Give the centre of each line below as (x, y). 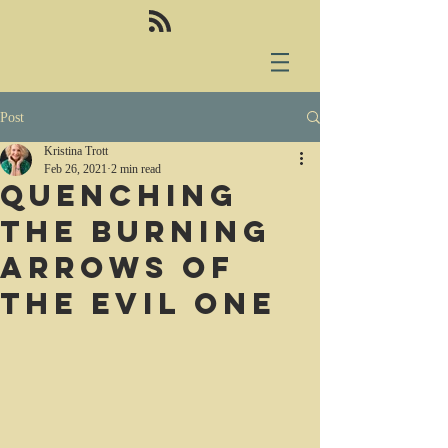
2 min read (136, 169)
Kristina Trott (76, 151)
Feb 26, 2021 (75, 169)
